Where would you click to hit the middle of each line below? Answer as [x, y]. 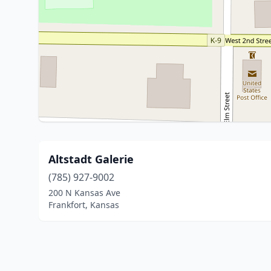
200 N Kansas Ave [84, 193]
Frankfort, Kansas [84, 205]
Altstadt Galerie [91, 159]
